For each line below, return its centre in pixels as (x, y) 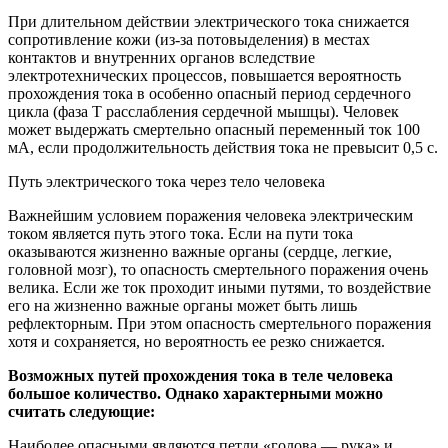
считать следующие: (81, 411)
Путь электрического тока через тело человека (166, 181)
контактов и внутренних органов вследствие (161, 57)
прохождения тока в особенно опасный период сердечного (209, 93)
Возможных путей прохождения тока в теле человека (200, 375)
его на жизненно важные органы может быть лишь (182, 305)
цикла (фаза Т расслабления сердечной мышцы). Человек (203, 111)
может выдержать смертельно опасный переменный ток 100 (214, 129)
